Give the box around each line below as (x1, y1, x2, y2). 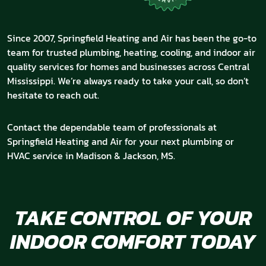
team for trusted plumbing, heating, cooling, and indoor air (7, 45, 255, 60)
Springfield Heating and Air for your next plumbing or (7, 134, 234, 149)
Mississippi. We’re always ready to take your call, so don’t (7, 74, 249, 88)
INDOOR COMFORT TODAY (10, 226, 256, 258)
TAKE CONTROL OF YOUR (14, 202, 252, 234)
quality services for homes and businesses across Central (7, 59, 249, 74)
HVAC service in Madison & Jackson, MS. (7, 148, 175, 163)
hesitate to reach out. (7, 88, 99, 103)
